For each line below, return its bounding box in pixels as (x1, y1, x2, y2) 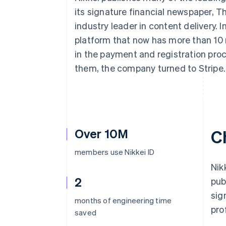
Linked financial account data (36, 23, 132, 32)
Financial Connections (36, 14, 115, 23)
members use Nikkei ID (75, 147, 155, 157)
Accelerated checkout (36, 4, 109, 13)
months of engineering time (75, 195, 172, 205)
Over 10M (75, 126, 128, 141)
